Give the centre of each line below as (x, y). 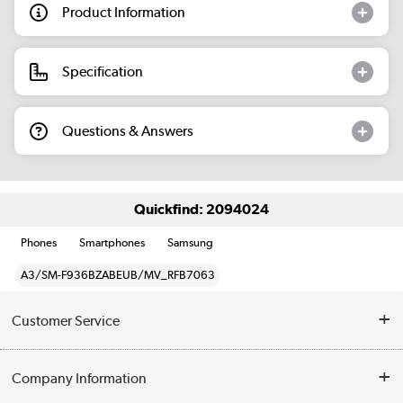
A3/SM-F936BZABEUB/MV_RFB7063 (118, 275)
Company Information (80, 378)
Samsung (191, 243)
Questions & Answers (128, 130)
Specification (103, 71)
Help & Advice (50, 368)
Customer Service (66, 320)
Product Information (124, 12)
